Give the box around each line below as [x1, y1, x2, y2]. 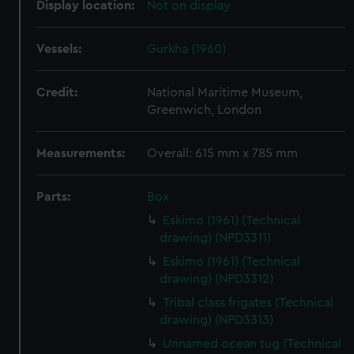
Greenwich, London [147, 104, 262, 116]
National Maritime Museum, [147, 86, 303, 99]
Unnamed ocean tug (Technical [163, 337, 342, 350]
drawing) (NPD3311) [160, 232, 272, 244]
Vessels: [36, 43, 82, 55]
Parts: [36, 190, 71, 203]
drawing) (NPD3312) [160, 273, 274, 285]
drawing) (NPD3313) [160, 314, 274, 326]
